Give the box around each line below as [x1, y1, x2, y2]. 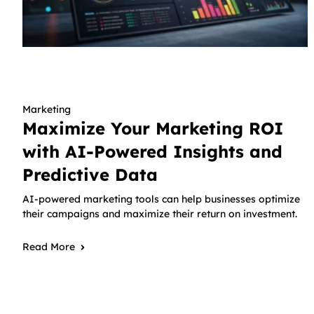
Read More [22, 240, 75, 254]
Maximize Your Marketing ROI [22, 118, 283, 139]
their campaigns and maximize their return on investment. [22, 207, 297, 221]
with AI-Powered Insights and [22, 141, 282, 163]
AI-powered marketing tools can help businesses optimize [22, 193, 300, 206]
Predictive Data [22, 164, 158, 186]
